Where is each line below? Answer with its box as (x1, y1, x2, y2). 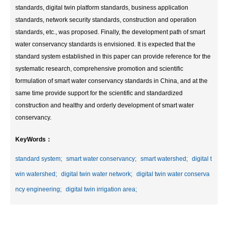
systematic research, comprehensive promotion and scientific (15, 65, 183, 72)
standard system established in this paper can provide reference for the (15, 53, 211, 60)
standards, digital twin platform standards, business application (15, 4, 188, 11)
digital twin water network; (61, 170, 132, 178)
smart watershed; (140, 155, 188, 162)
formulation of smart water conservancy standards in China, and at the (15, 77, 208, 84)
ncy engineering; (15, 186, 62, 193)
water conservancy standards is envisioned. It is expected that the (15, 41, 195, 48)
